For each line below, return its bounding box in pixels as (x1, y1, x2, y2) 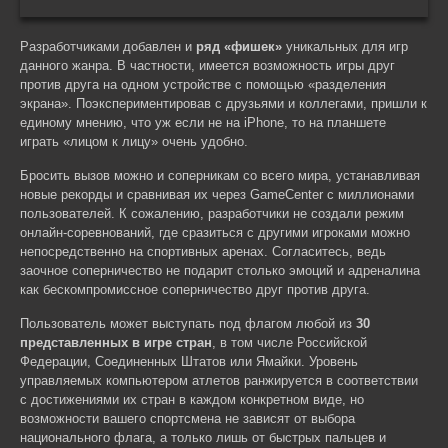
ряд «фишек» (196, 39, 282, 54)
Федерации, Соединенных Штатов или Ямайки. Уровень (20, 354, 358, 369)
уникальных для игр (282, 39, 408, 54)
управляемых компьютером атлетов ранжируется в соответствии (20, 373, 418, 388)
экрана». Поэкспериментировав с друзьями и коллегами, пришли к (20, 96, 427, 111)
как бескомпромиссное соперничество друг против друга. (20, 282, 370, 297)
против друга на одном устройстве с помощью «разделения (20, 77, 386, 92)
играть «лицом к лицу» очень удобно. (20, 134, 248, 149)
